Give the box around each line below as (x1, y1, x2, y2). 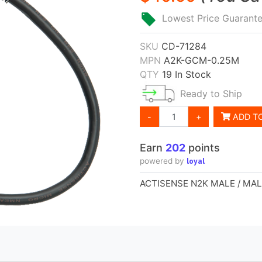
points (185, 141, 220, 154)
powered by (140, 156, 187, 166)
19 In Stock (159, 68, 211, 81)
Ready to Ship (180, 88, 242, 100)
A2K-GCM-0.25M (164, 54, 239, 67)
